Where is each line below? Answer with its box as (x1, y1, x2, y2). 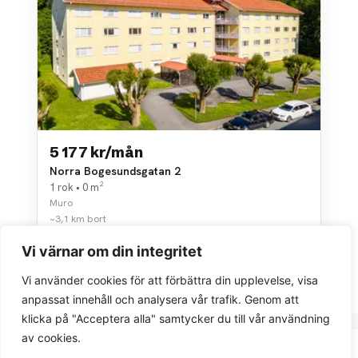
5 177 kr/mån (50, 143, 143, 162)
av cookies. (22, 331, 81, 344)
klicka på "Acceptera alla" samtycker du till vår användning (22, 312, 330, 325)
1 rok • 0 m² (50, 181, 104, 195)
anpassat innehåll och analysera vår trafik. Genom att (22, 292, 299, 306)
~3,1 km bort (50, 213, 106, 226)
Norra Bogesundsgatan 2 (50, 164, 181, 179)
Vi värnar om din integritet (22, 243, 202, 260)
